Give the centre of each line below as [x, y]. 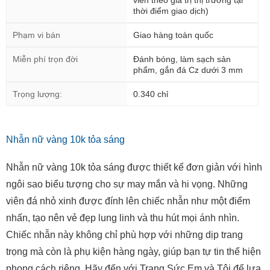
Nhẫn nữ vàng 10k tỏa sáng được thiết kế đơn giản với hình [134, 168]
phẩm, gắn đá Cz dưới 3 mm [188, 70]
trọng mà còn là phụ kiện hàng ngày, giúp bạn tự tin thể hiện [133, 252]
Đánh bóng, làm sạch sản [182, 59]
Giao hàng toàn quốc [173, 35]
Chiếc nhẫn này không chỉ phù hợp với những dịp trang [124, 235]
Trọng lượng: [37, 94]
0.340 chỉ [151, 94]
